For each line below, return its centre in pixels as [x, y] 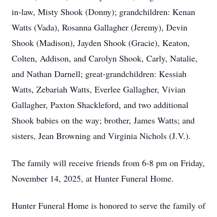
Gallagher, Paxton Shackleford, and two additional [100, 105]
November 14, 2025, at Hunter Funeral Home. [93, 178]
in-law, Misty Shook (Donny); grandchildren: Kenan [103, 12]
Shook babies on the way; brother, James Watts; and [103, 120]
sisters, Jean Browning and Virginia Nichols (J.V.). [101, 136]
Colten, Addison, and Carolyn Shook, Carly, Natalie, [105, 58]
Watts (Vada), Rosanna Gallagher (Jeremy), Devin [100, 27]
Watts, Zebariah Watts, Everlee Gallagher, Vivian [99, 89]
